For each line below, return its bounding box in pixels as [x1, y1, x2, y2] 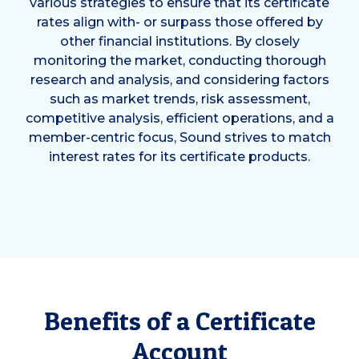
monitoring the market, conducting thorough [33, 52, 326, 68]
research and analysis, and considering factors [30, 71, 329, 87]
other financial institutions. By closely [59, 33, 300, 49]
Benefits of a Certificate [43, 305, 316, 337]
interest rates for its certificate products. [49, 148, 310, 164]
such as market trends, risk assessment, [49, 91, 310, 107]
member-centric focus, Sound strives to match [28, 129, 331, 145]
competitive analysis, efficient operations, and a [25, 110, 334, 126]
